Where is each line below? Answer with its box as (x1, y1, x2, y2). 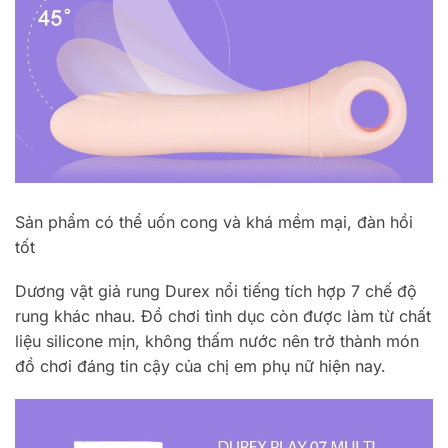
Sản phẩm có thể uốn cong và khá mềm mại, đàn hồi (15, 211, 413, 232)
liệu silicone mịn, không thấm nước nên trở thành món (15, 331, 419, 352)
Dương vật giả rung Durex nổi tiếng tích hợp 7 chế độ (15, 281, 417, 302)
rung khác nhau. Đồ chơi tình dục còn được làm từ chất (15, 306, 431, 327)
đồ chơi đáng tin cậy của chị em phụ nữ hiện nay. (15, 356, 386, 377)
